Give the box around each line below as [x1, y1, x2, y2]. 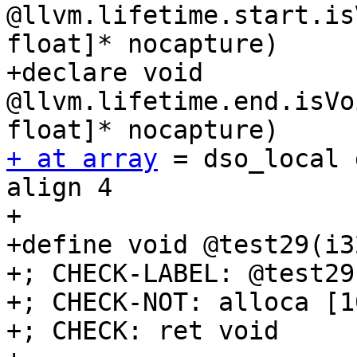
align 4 [6, 173, 112, 202]
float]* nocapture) [6, 29, 279, 59]
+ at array [6, 144, 158, 174]
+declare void [6, 58, 203, 88]
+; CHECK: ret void [6, 316, 279, 346]
